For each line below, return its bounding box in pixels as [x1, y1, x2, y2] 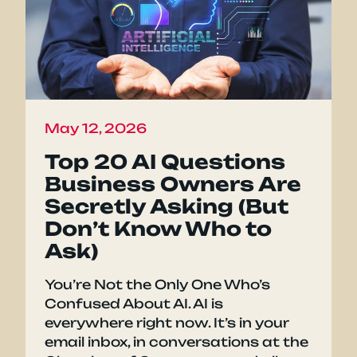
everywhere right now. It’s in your [45, 315, 289, 331]
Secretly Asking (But [45, 194, 288, 219]
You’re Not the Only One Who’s [45, 277, 270, 293]
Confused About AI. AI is [45, 296, 223, 312]
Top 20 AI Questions [45, 150, 285, 175]
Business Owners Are [45, 172, 301, 197]
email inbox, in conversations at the [45, 334, 308, 351]
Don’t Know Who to [45, 217, 272, 241]
